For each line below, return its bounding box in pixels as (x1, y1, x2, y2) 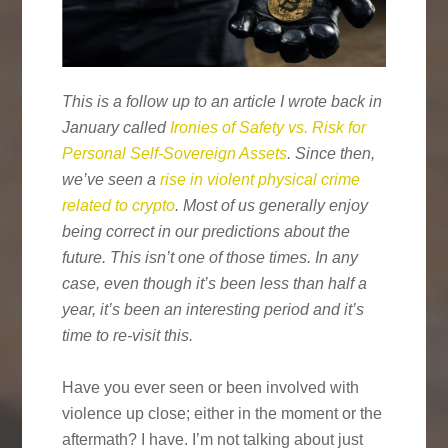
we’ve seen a (62, 170, 161, 188)
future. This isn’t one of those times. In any (62, 248, 359, 266)
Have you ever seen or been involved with (62, 378, 360, 396)
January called (62, 118, 171, 136)
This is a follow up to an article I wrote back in (62, 92, 383, 110)
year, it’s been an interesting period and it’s (62, 300, 365, 318)
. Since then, (287, 144, 376, 162)
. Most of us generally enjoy (175, 196, 369, 214)
